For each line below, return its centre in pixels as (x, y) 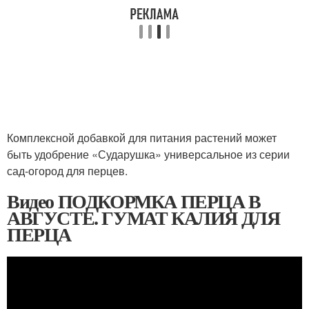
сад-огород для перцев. (67, 171)
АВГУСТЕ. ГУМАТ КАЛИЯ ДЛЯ (143, 218)
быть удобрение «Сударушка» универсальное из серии (148, 154)
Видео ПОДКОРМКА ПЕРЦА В (134, 201)
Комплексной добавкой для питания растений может (142, 138)
